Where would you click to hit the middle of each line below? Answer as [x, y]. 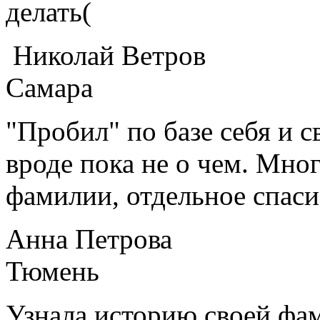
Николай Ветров [106, 55]
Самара [49, 87]
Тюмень [52, 271]
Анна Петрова [89, 239]
